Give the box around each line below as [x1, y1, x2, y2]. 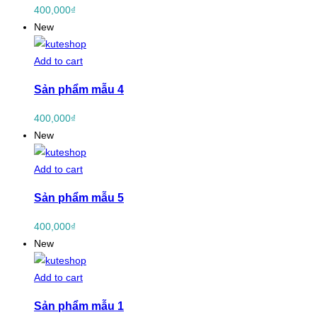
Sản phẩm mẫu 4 [34, 83, 124, 96]
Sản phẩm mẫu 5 [34, 191, 124, 204]
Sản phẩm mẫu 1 [34, 299, 124, 312]
